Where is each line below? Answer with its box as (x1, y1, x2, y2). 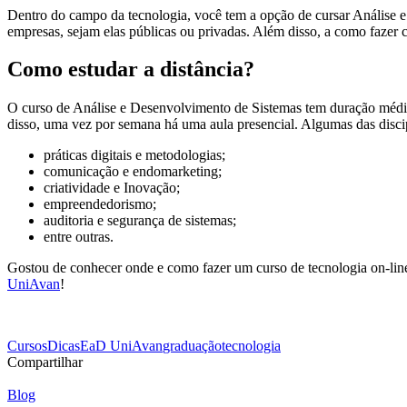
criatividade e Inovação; (44, 180, 180, 196)
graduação (163, 338, 222, 354)
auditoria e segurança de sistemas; (44, 213, 236, 229)
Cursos (7, 338, 47, 354)
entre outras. (44, 229, 114, 245)
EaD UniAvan (80, 338, 163, 354)
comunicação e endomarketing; (44, 164, 222, 180)
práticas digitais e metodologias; (44, 147, 225, 164)
